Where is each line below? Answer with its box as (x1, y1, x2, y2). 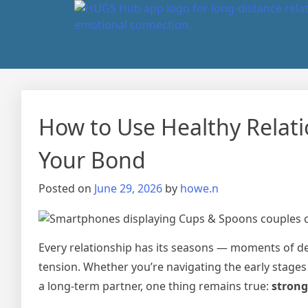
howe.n (180, 181, 219, 196)
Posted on (38, 181, 94, 196)
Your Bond (38, 145, 146, 175)
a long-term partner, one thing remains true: (38, 278, 272, 294)
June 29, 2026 (94, 181, 162, 196)
